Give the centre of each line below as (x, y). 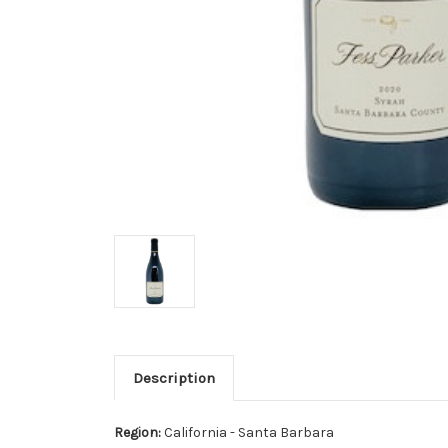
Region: (139, 432)
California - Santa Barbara (249, 432)
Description (173, 377)
